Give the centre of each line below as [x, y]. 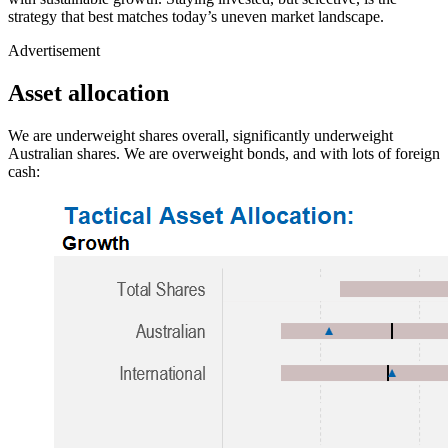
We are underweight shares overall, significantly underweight [200, 135]
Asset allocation [88, 93]
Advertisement [54, 51]
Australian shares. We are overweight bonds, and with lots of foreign [224, 153]
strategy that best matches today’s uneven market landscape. [196, 17]
